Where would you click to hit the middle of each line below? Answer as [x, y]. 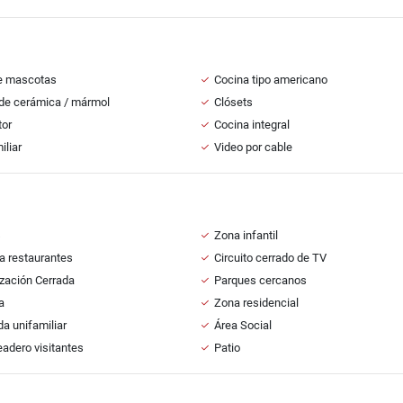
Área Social [243, 325]
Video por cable [253, 147]
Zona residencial [256, 303]
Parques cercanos [260, 280]
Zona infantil [246, 235]
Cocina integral [252, 125]
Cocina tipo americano [271, 80]
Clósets [233, 102]
